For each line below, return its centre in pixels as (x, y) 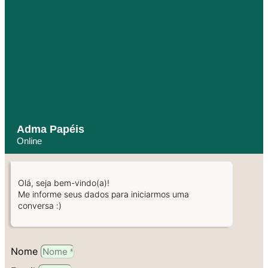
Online (29, 141)
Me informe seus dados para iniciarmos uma (103, 194)
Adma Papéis (51, 129)
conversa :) (40, 205)
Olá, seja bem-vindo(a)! (64, 182)
